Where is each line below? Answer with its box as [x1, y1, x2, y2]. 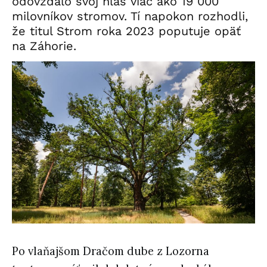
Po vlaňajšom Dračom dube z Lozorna [12, 244, 209, 259]
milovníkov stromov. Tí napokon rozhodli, [12, 8, 248, 23]
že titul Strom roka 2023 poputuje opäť [12, 23, 241, 38]
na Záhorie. [12, 38, 76, 53]
